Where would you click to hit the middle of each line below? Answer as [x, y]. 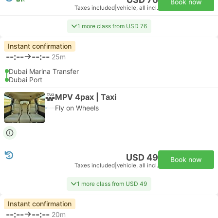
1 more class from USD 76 [112, 26]
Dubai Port [26, 80]
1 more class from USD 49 [112, 184]
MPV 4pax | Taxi [86, 97]
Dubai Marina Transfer [44, 71]
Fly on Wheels [77, 108]
